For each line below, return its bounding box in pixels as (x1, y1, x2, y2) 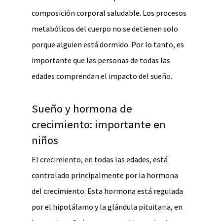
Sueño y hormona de (32, 102, 132, 115)
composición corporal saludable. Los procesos (32, 8, 186, 18)
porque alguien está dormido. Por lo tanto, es (32, 39, 184, 49)
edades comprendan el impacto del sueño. (32, 71, 172, 81)
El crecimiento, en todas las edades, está (32, 154, 168, 164)
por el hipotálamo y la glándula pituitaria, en (32, 202, 183, 212)
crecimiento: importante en (32, 117, 166, 131)
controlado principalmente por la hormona (32, 170, 178, 180)
